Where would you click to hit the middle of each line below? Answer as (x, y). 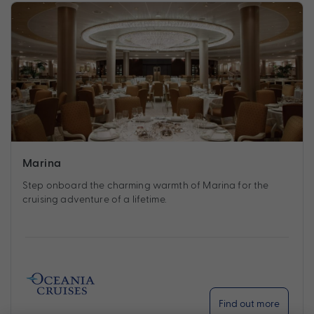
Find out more (249, 303)
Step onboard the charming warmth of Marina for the (146, 185)
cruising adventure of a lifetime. (95, 199)
